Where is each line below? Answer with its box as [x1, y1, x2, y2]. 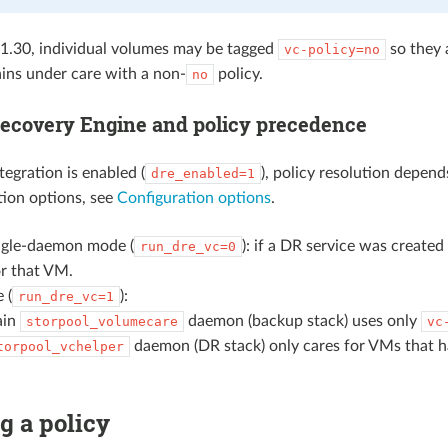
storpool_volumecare [25, 313, 178, 329]
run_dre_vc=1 [17, 288, 114, 304]
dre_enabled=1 [150, 165, 255, 181]
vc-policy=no [283, 41, 380, 57]
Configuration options [116, 189, 271, 206]
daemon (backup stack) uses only [183, 312, 421, 329]
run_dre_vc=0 [139, 238, 236, 254]
